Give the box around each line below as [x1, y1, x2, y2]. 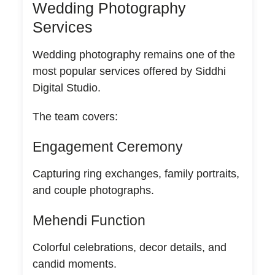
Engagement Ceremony [32, 138, 183, 155]
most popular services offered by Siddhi [32, 64, 226, 77]
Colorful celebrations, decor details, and [32, 241, 227, 254]
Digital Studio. [32, 81, 101, 94]
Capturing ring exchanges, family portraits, [32, 167, 239, 180]
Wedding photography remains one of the [32, 48, 235, 61]
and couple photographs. [32, 184, 154, 196]
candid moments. [32, 257, 117, 270]
